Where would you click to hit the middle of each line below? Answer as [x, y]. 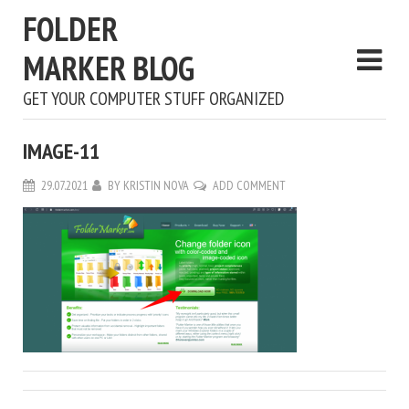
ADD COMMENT [249, 185]
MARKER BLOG [109, 68]
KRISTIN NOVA [156, 185]
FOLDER [70, 29]
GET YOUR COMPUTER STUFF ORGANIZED [153, 99]
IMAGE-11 [61, 151]
